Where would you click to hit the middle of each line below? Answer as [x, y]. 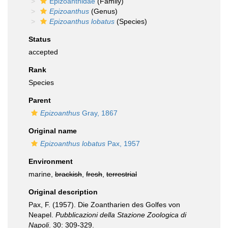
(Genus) [103, 11]
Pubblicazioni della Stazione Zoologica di [121, 215]
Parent [40, 100]
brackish [68, 174]
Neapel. [42, 215]
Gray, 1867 [99, 113]
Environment [51, 161]
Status [40, 39]
